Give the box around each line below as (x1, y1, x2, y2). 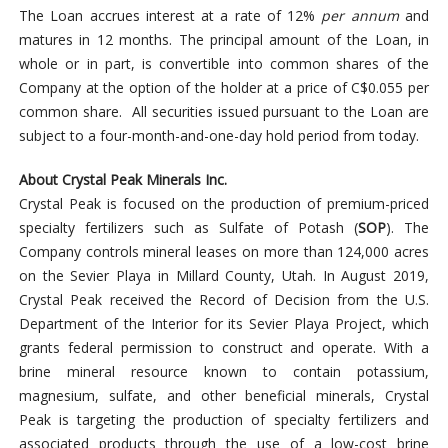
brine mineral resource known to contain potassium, (18, 362, 430, 382)
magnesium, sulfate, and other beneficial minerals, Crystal (18, 386, 430, 406)
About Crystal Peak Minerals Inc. (18, 170, 227, 190)
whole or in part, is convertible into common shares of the (18, 54, 430, 74)
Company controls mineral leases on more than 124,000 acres (18, 242, 430, 262)
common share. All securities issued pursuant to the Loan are (18, 102, 430, 122)
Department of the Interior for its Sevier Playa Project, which (18, 314, 430, 334)
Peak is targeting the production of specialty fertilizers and (18, 410, 430, 430)
